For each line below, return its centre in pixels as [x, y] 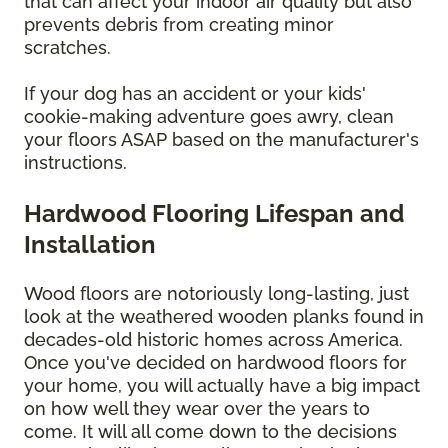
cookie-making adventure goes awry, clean [209, 117]
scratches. [70, 48]
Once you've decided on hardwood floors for [215, 363]
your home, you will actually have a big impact [222, 386]
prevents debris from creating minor [179, 25]
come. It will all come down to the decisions [210, 432]
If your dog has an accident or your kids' [195, 94]
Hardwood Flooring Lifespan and [214, 214]
